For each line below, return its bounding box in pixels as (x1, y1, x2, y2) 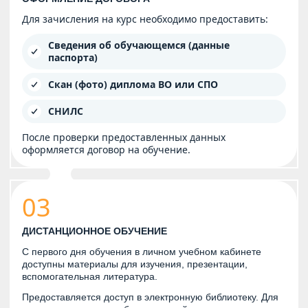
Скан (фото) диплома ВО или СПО (48, 78, 218, 91)
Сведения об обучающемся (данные (48, 38, 230, 52)
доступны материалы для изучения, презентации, (22, 258, 247, 270)
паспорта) (48, 51, 98, 65)
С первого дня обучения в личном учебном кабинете (22, 246, 261, 258)
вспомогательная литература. (22, 271, 157, 283)
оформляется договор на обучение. (22, 143, 190, 157)
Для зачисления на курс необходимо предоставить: (22, 12, 268, 26)
